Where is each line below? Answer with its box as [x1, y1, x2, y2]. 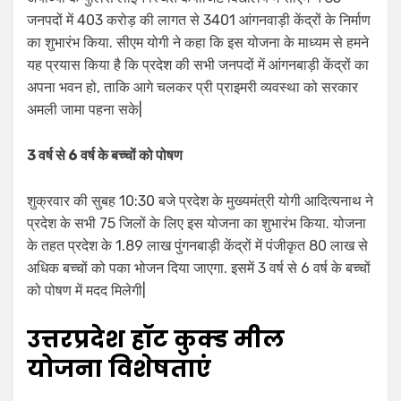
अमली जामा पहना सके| [27, 101, 142, 119]
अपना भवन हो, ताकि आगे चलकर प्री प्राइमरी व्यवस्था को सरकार [27, 79, 358, 97]
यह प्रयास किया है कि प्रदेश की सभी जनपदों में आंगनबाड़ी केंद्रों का [27, 56, 369, 74]
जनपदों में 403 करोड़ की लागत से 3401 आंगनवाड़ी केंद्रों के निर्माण [27, 12, 371, 30]
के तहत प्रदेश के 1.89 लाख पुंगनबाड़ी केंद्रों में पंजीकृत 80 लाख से [27, 237, 368, 255]
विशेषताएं [108, 353, 211, 386]
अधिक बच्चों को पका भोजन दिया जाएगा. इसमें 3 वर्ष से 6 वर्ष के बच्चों [27, 260, 371, 277]
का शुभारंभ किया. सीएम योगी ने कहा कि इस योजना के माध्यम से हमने [27, 34, 369, 52]
